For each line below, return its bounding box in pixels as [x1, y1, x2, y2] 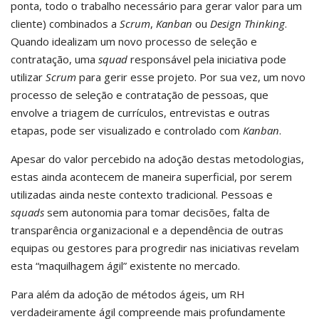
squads [11, 205, 44, 219]
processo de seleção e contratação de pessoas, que [11, 88, 268, 102]
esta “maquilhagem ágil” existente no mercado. [11, 258, 240, 273]
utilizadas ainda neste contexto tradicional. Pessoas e [11, 187, 273, 202]
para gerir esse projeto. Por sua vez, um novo [76, 70, 305, 84]
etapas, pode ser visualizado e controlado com [11, 123, 243, 137]
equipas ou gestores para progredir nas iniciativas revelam [11, 241, 299, 255]
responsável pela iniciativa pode [127, 52, 286, 66]
